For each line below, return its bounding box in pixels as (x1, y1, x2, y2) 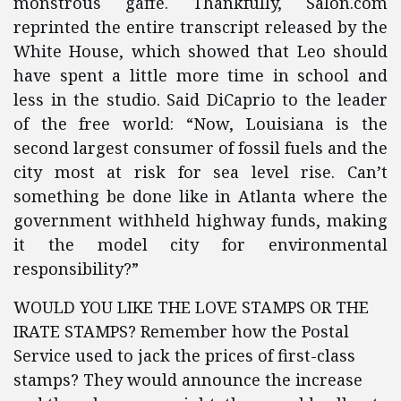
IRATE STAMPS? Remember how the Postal (13, 320, 349, 342)
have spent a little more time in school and (13, 64, 388, 86)
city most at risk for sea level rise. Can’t (13, 161, 388, 183)
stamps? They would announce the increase (13, 369, 363, 390)
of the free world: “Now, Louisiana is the (13, 113, 388, 134)
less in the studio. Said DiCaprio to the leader (13, 89, 388, 110)
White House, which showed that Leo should (13, 40, 388, 62)
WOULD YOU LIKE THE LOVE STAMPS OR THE (13, 296, 369, 318)
